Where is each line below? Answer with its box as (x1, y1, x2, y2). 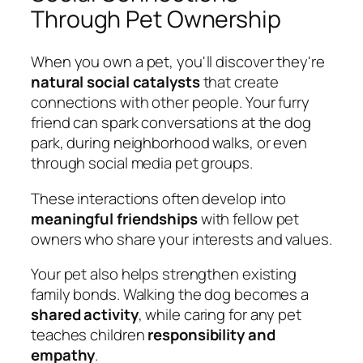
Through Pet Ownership (31, 3, 281, 36)
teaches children (31, 324, 148, 346)
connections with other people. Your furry (31, 92, 310, 113)
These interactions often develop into (31, 187, 287, 209)
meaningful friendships (31, 207, 198, 229)
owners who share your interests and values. (31, 228, 332, 250)
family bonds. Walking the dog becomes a (31, 284, 310, 305)
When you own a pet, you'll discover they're (31, 51, 325, 73)
